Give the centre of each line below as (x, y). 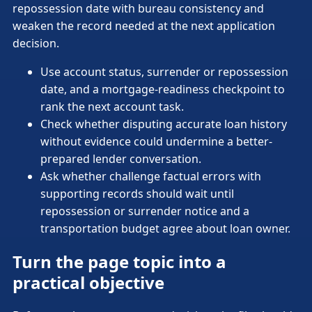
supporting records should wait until (137, 193)
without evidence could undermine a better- (156, 141)
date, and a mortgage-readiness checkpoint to (163, 89)
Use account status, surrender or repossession (164, 71)
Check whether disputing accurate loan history (164, 124)
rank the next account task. (112, 106)
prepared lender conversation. (121, 158)
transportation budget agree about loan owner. (165, 228)
